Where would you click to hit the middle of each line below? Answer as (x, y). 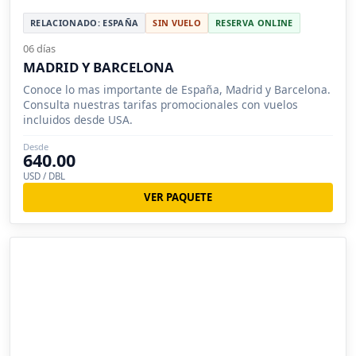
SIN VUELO (177, 23)
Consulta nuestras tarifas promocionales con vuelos (161, 105)
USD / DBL (44, 176)
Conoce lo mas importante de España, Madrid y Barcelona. (177, 90)
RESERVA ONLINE (254, 23)
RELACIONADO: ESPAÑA (85, 23)
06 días (39, 49)
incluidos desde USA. (78, 120)
